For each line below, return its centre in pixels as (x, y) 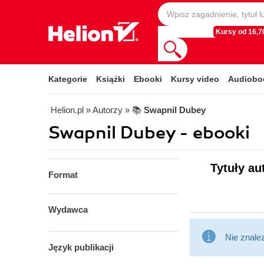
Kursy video (195, 79)
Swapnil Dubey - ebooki (149, 133)
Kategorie (68, 79)
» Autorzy (104, 110)
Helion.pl (67, 110)
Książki (110, 79)
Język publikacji (81, 247)
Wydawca (68, 209)
